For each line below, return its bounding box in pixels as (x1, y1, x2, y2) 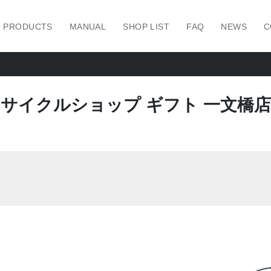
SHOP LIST (123, 22, 170, 31)
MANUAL (69, 22, 106, 31)
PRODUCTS (3, 22, 53, 31)
